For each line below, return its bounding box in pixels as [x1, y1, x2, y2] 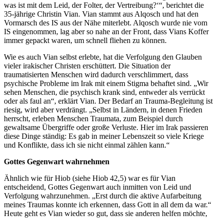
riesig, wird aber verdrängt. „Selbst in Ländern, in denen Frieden [4, 105, 202, 114]
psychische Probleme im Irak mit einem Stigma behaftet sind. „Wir [4, 79, 208, 88]
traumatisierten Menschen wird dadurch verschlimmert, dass [4, 70, 188, 79]
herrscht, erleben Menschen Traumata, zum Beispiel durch [4, 114, 183, 123]
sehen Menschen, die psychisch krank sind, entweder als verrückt [4, 88, 205, 96]
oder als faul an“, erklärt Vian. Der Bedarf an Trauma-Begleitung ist [4, 96, 213, 105]
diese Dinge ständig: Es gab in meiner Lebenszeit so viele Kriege [4, 131, 204, 140]
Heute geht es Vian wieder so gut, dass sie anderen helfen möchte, [4, 209, 207, 218]
